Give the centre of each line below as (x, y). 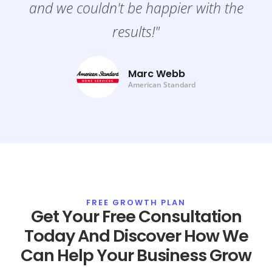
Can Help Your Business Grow (136, 256)
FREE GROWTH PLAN (136, 203)
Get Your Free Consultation (136, 217)
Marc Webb (157, 74)
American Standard (162, 85)
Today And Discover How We (136, 236)
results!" (136, 32)
